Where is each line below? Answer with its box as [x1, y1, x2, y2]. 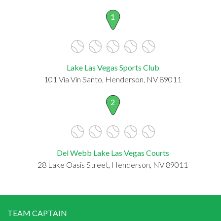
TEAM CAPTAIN [7, 208, 67, 218]
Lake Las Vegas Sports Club [66, 62, 159, 72]
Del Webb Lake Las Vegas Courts [56, 147, 169, 157]
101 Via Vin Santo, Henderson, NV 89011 [44, 74, 182, 84]
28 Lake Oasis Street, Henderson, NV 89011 [37, 159, 188, 169]
